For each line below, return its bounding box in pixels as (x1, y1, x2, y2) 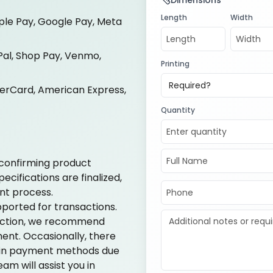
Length (161, 12, 187, 23)
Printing (161, 58, 190, 69)
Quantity (161, 105, 195, 115)
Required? (169, 79, 211, 91)
